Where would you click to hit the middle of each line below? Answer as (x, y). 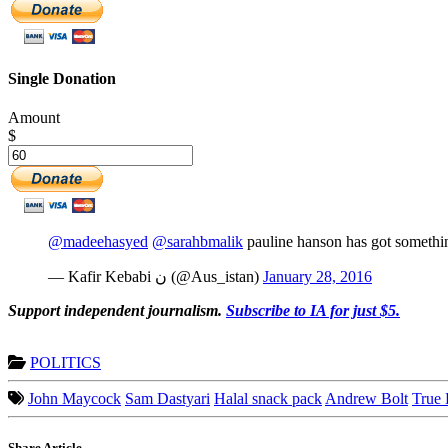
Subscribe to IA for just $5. (313, 310)
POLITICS (65, 362)
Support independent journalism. (117, 310)
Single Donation (62, 78)
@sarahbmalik (197, 241)
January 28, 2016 (317, 276)
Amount (34, 117)
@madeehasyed (98, 241)
